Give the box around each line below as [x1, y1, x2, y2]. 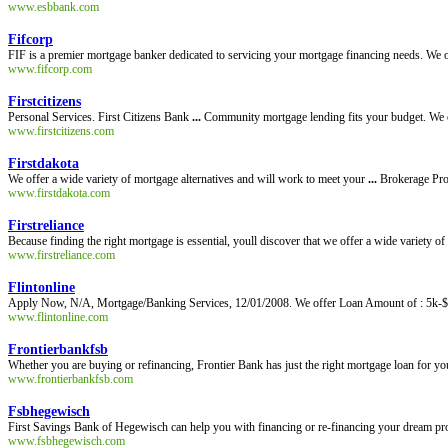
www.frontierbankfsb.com [8, 372, 133, 386]
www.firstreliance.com [8, 248, 115, 262]
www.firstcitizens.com [8, 124, 114, 138]
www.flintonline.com [8, 310, 108, 324]
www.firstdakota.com [8, 186, 110, 200]
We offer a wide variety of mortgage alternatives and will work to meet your [8, 172, 368, 186]
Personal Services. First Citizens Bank [8, 110, 192, 124]
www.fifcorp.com [8, 62, 92, 76]
